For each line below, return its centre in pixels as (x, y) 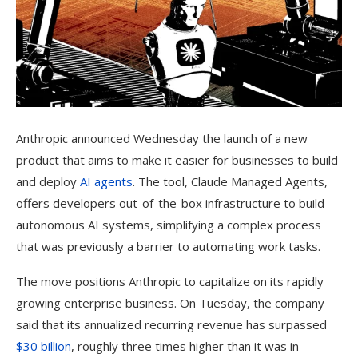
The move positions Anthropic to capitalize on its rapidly (170, 282)
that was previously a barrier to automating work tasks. (168, 247)
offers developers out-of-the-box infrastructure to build (170, 203)
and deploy (48, 182)
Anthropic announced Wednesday (107, 139)
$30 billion (44, 346)
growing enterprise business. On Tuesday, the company (170, 303)
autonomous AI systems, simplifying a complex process (169, 225)
